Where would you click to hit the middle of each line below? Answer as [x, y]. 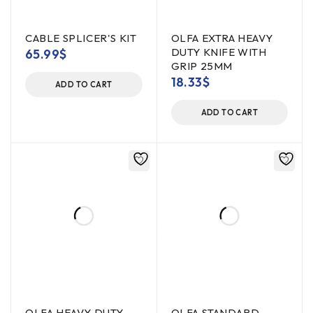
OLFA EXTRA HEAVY [222, 38]
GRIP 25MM [202, 66]
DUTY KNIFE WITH [219, 52]
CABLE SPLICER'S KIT [81, 38]
